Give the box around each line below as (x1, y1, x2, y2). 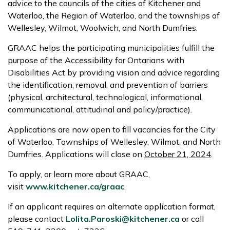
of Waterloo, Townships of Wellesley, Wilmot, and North (8, 137, 221, 147)
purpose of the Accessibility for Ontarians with (8, 55, 184, 65)
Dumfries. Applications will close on (8, 149, 144, 159)
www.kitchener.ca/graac (26, 181, 124, 191)
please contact (8, 214, 66, 224)
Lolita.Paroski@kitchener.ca (66, 214, 180, 224)
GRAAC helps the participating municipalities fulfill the (8, 43, 215, 53)
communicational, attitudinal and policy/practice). (8, 104, 194, 114)
